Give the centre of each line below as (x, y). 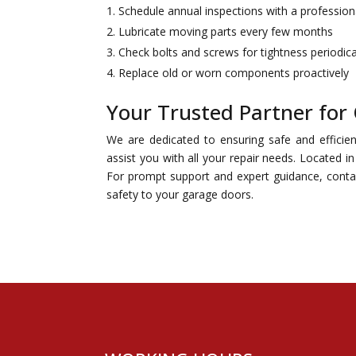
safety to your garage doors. (180, 194)
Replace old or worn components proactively (234, 73)
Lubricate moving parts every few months (226, 31)
